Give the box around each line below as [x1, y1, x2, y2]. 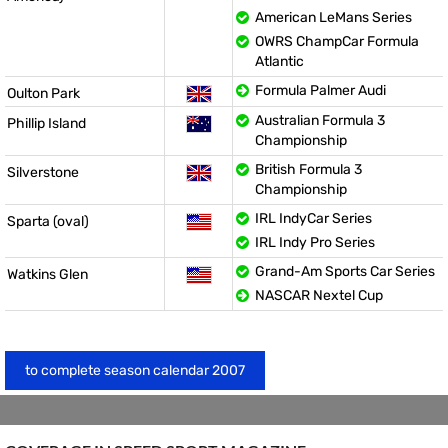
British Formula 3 [255, 161, 362, 178]
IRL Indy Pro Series [255, 234, 375, 251]
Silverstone [7, 164, 79, 181]
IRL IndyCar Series [255, 210, 372, 227]
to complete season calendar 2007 [25, 362, 245, 379]
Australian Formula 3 [255, 112, 385, 129]
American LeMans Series [255, 9, 412, 26]
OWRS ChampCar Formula [255, 33, 419, 50]
